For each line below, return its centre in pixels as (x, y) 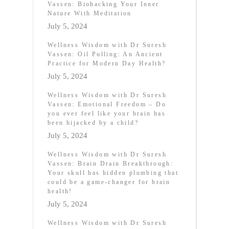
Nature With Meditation (90, 13)
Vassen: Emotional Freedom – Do (107, 104)
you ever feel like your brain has (107, 113)
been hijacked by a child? (93, 122)
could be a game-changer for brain (109, 182)
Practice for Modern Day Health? (107, 63)
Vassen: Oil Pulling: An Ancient (105, 54)
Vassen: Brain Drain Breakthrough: (111, 163)
